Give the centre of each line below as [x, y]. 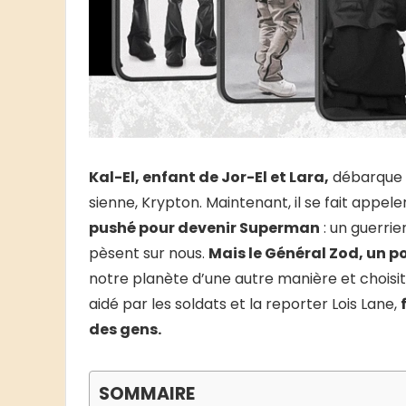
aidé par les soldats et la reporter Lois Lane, [245, 304]
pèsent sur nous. [149, 254]
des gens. [125, 330]
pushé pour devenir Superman [204, 228]
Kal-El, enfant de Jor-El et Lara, [209, 178]
